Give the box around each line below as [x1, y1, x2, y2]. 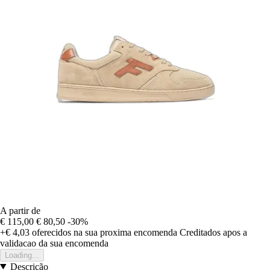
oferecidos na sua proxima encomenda [30, 227, 177, 237]
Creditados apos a [180, 227, 247, 237]
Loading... [5, 250, 39, 260]
